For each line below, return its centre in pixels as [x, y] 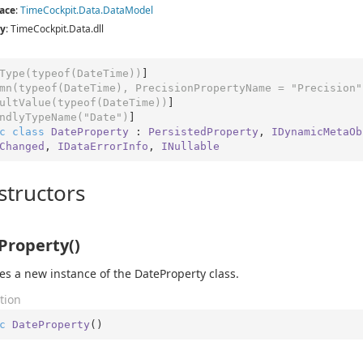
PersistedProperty [203, 131]
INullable [190, 146]
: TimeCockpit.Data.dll [55, 29]
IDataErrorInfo [102, 146]
